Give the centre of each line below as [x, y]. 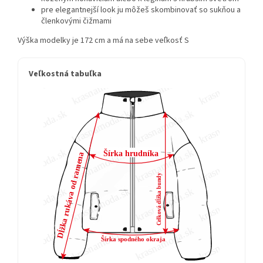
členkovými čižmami [76, 21]
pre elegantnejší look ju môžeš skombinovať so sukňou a [141, 10]
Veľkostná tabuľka [65, 74]
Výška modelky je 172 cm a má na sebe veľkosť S [103, 41]
